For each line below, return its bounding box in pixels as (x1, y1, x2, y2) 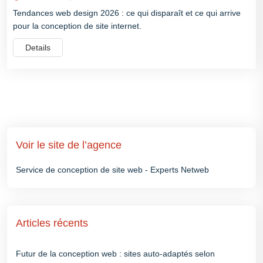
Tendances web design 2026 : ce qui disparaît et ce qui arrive (13, 8, 241, 18)
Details (25, 42, 50, 52)
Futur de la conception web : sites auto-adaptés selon (16, 248, 215, 258)
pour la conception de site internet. (13, 21, 141, 31)
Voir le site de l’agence (16, 139, 122, 151)
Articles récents (16, 217, 88, 229)
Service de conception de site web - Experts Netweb (16, 164, 209, 174)
